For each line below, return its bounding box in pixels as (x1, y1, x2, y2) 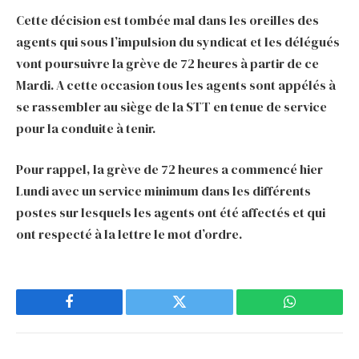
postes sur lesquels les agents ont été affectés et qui (16, 204, 325, 222)
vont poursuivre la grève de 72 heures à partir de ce (16, 54, 319, 72)
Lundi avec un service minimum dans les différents (16, 182, 311, 200)
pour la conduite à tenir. (16, 119, 155, 137)
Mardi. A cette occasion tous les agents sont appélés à (16, 75, 336, 94)
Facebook (68, 306, 125, 321)
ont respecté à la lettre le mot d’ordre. (16, 225, 242, 244)
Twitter (178, 306, 220, 321)
